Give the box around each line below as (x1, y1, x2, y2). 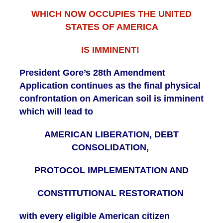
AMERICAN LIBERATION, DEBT (44, 129, 179, 140)
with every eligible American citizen (19, 211, 170, 222)
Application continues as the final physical (19, 81, 201, 91)
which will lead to (19, 107, 96, 117)
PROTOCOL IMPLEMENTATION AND (34, 165, 189, 176)
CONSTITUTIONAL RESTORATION (37, 188, 186, 199)
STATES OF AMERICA (65, 22, 158, 32)
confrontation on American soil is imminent (19, 94, 204, 104)
